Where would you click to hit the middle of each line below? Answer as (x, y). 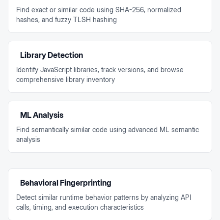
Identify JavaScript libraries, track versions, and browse (100, 69)
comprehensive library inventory (66, 79)
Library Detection (52, 55)
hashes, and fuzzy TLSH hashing (67, 19)
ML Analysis (42, 115)
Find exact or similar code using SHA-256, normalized (99, 10)
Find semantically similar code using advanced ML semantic (108, 129)
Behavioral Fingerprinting (66, 183)
